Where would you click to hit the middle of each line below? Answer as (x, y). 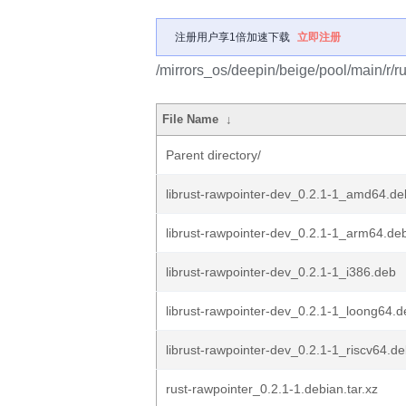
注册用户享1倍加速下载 (232, 37)
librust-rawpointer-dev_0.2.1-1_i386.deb (281, 272)
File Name (191, 119)
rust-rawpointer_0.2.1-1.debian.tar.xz (272, 389)
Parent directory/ (213, 155)
